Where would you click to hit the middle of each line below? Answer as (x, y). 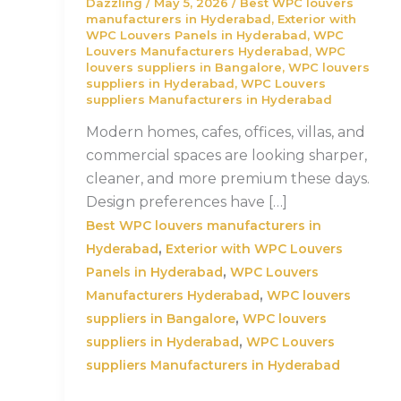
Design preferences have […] (187, 202)
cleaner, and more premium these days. (228, 179)
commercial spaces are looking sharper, (226, 156)
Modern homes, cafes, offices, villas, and (226, 132)
